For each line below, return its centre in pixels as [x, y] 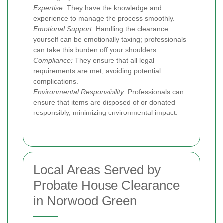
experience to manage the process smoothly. [104, 18]
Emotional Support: [63, 29]
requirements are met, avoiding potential [97, 70]
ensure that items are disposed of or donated [104, 102]
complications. [56, 81]
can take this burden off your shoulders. [96, 50]
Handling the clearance [131, 29]
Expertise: [49, 8]
